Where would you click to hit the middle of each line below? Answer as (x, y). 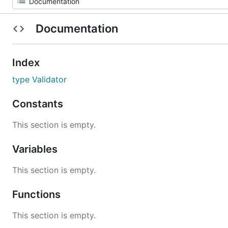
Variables (36, 149)
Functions (38, 194)
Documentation (77, 28)
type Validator (39, 79)
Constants (39, 104)
